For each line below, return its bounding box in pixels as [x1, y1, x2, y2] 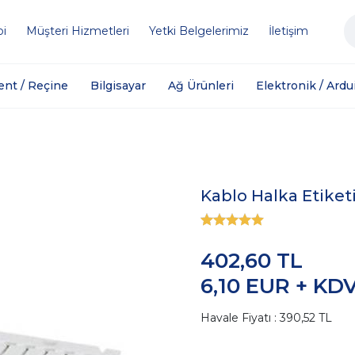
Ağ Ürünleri [168, 78, 235, 93]
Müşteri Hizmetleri [26, 24, 129, 39]
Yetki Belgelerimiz [149, 24, 249, 39]
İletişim [269, 24, 308, 39]
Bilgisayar [90, 78, 147, 93]
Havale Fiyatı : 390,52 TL [200, 311, 332, 326]
